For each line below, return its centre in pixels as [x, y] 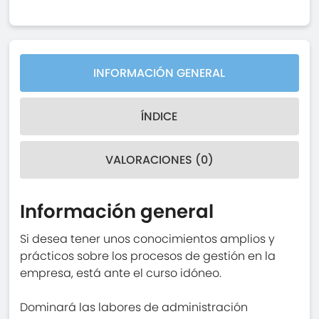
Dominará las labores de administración [134, 308]
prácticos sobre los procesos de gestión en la [148, 256]
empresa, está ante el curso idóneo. [121, 273]
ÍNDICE [159, 117]
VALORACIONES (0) [159, 160]
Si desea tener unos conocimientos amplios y [148, 239]
